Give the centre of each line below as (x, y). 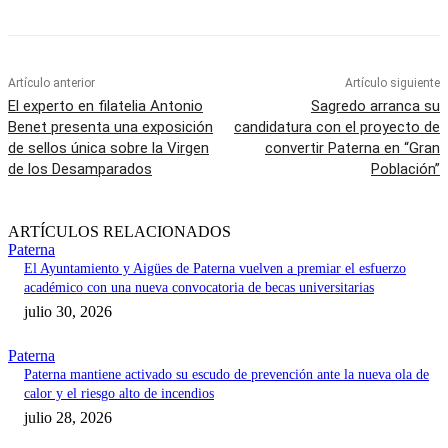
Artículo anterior (51, 83)
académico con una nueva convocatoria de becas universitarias (199, 288)
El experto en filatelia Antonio (105, 106)
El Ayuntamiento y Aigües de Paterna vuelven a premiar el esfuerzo (215, 269)
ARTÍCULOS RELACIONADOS (119, 232)
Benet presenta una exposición (110, 127)
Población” (405, 169)
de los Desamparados (80, 169)
